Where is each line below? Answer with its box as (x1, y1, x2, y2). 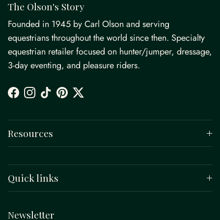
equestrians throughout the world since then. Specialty (8, 31, 205, 45)
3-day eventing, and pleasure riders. (8, 59, 140, 72)
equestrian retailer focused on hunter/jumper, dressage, (8, 45, 212, 58)
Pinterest (61, 91, 92, 104)
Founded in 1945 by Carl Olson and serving (8, 18, 169, 31)
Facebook (13, 91, 49, 104)
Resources (8, 127, 53, 140)
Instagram (29, 91, 64, 104)
